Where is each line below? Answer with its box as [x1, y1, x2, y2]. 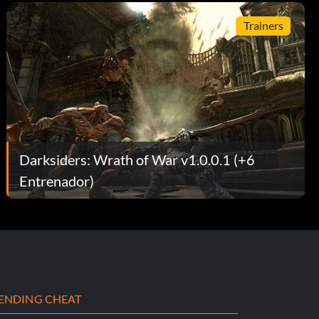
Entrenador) [19, 172, 95, 189]
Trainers [243, 19, 283, 33]
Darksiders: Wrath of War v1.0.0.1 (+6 [19, 150, 256, 168]
